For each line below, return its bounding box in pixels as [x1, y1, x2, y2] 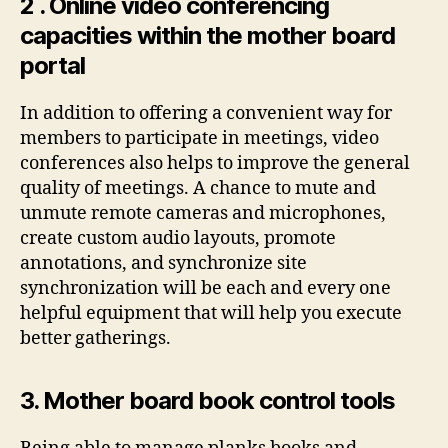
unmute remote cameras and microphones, [20, 202, 386, 225]
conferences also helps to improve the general [20, 152, 410, 175]
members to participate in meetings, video [20, 127, 379, 150]
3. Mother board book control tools [20, 386, 396, 415]
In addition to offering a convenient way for [20, 102, 392, 125]
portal [20, 51, 86, 80]
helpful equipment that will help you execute [20, 302, 402, 325]
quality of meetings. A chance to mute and [20, 177, 376, 200]
